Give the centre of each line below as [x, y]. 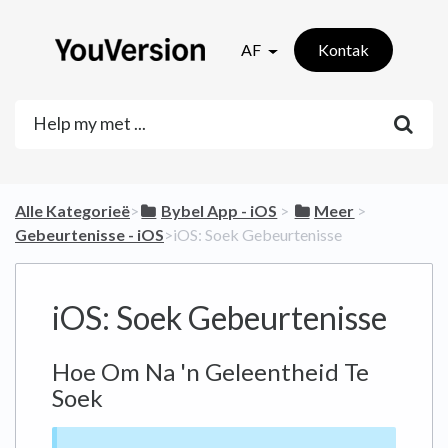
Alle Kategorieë [72, 211]
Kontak [343, 49]
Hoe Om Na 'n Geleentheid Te [210, 372]
